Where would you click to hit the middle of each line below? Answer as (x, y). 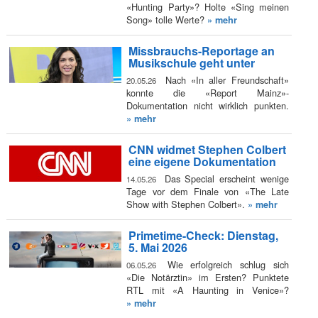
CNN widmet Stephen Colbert (207, 150)
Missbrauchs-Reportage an (201, 51)
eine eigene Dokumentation (202, 162)
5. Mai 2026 (158, 248)
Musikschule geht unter (191, 63)
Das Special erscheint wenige (224, 178)
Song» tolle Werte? (167, 19)
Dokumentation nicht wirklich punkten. (208, 105)
